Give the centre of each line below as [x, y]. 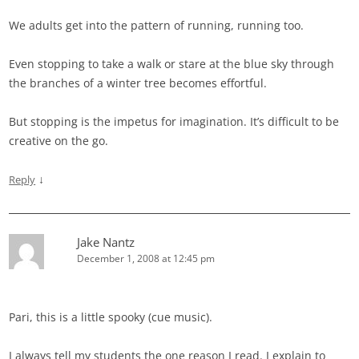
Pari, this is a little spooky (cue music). [111, 317]
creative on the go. [59, 141]
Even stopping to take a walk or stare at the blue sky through [172, 64]
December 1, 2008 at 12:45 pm [146, 259]
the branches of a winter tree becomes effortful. [138, 83]
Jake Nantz [106, 242]
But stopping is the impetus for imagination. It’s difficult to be [174, 122]
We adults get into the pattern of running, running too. [157, 26]
